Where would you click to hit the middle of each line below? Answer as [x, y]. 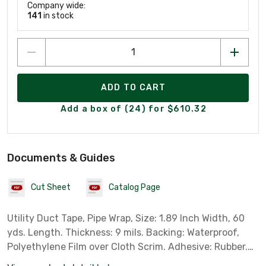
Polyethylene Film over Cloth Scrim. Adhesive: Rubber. [127, 246]
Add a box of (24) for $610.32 [133, 109]
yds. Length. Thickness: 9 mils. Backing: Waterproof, [123, 232]
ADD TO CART [133, 88]
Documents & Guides [61, 158]
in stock [58, 15]
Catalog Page [134, 188]
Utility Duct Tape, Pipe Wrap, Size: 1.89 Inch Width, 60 [126, 218]
